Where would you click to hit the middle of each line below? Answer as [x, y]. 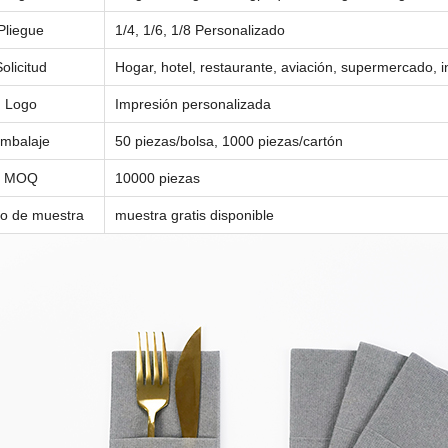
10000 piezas [157, 178]
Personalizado [240, 30]
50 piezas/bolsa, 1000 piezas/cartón [229, 141]
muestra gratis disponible [194, 215]
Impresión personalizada [193, 104]
